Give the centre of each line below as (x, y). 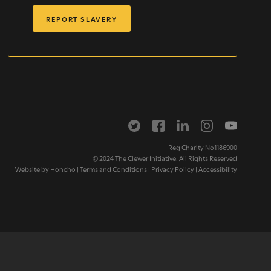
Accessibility (218, 168)
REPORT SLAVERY (82, 18)
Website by (33, 168)
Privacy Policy (173, 168)
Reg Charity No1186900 (203, 147)
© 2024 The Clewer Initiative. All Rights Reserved (165, 158)
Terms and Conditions (113, 168)
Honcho (63, 168)
